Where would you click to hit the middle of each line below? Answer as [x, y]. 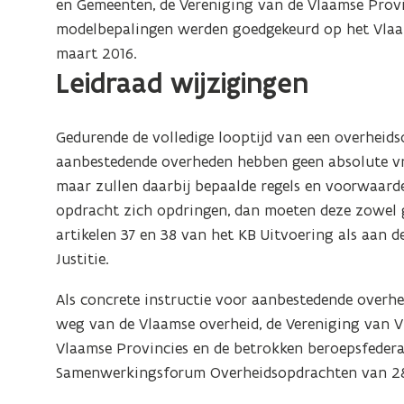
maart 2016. [97, 53]
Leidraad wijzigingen [183, 83]
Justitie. [83, 259]
